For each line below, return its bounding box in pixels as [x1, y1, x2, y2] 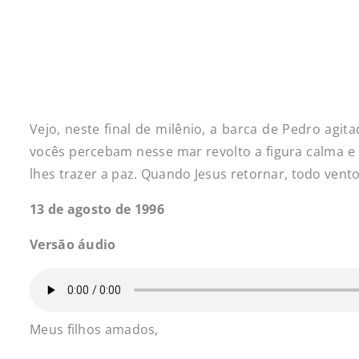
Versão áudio [30, 236, 116, 253]
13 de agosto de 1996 [30, 200, 164, 218]
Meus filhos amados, [30, 321, 159, 338]
